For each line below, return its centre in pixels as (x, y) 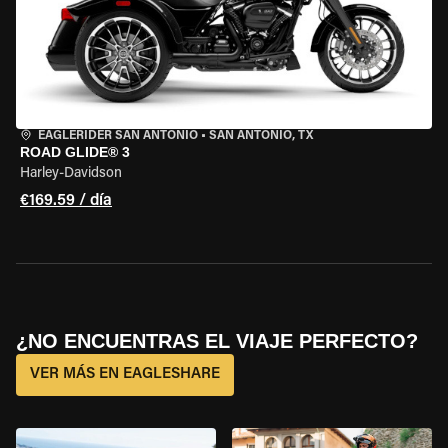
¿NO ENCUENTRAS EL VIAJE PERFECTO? (217, 341)
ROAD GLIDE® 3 (75, 152)
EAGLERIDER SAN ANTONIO (118, 136)
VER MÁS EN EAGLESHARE (125, 374)
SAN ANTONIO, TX (261, 136)
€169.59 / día (66, 201)
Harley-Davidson (71, 174)
